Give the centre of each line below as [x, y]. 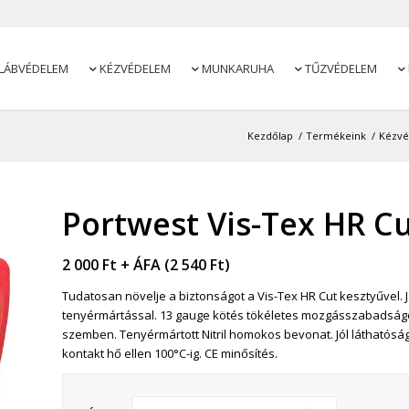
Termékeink [336, 136]
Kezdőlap [270, 136]
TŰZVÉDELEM [340, 68]
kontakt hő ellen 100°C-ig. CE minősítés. [170, 354]
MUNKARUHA [236, 68]
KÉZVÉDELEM [134, 68]
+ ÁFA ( [144, 265]
